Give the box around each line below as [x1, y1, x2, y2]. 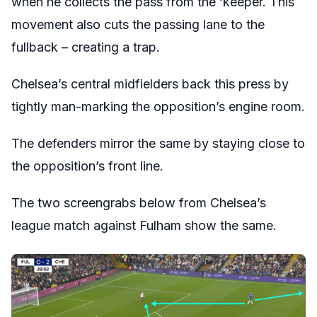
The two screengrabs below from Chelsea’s [11, 195, 266, 210]
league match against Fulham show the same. [11, 217, 277, 233]
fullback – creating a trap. [11, 39, 160, 54]
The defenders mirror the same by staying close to [11, 135, 305, 151]
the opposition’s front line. [11, 158, 163, 173]
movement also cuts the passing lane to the [11, 16, 265, 32]
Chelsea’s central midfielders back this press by [11, 76, 289, 91]
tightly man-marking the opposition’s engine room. [11, 98, 305, 114]
